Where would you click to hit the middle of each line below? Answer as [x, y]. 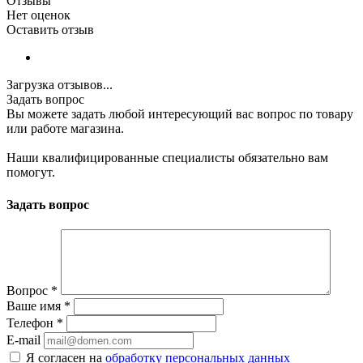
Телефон [32, 323]
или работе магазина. [65, 129]
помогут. [31, 173]
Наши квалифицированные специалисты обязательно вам [167, 158]
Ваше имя [35, 306]
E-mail [23, 340]
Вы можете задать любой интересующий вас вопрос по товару [180, 114]
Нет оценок [38, 15]
